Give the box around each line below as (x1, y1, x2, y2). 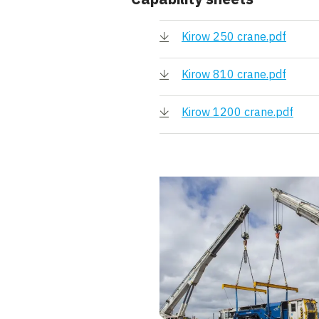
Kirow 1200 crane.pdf (182, 104, 293, 119)
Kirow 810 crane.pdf (182, 66, 286, 81)
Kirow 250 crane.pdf (182, 28, 286, 43)
